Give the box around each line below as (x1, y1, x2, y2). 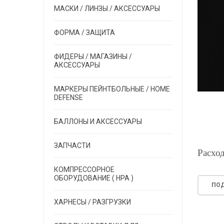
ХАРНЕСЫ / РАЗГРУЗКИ (54, 198, 131, 206)
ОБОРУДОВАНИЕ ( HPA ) (54, 174, 133, 182)
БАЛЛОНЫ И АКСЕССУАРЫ (54, 117, 142, 125)
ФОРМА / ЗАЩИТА (54, 28, 115, 36)
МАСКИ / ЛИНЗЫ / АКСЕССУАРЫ (54, 4, 160, 12)
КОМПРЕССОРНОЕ (54, 165, 114, 173)
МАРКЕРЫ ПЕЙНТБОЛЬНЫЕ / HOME (54, 85, 170, 93)
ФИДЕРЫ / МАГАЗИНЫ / (54, 52, 132, 60)
